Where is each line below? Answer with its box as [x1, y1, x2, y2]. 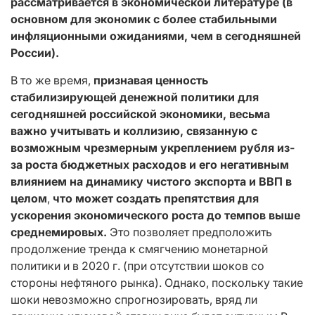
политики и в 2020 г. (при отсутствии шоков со [11, 258, 264, 273]
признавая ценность [94, 72, 208, 87]
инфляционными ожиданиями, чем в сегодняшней [11, 28, 301, 43]
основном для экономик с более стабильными [11, 11, 277, 26]
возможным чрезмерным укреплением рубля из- [11, 140, 295, 155]
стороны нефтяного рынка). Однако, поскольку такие [11, 275, 303, 290]
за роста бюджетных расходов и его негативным [11, 157, 289, 172]
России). [11, 45, 59, 60]
